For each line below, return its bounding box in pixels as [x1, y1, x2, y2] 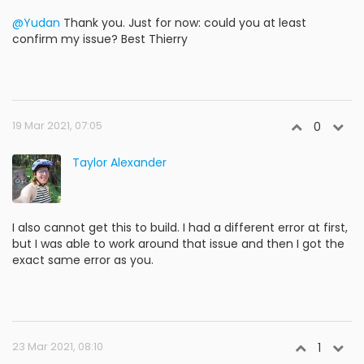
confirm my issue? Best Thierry [12, 31, 188, 47]
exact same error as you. [12, 252, 154, 268]
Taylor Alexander [72, 154, 167, 171]
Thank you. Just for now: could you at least [60, 15, 306, 31]
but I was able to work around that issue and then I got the [12, 236, 344, 252]
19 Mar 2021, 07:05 [12, 118, 102, 133]
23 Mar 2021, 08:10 [12, 339, 103, 354]
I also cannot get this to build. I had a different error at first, [12, 219, 348, 236]
